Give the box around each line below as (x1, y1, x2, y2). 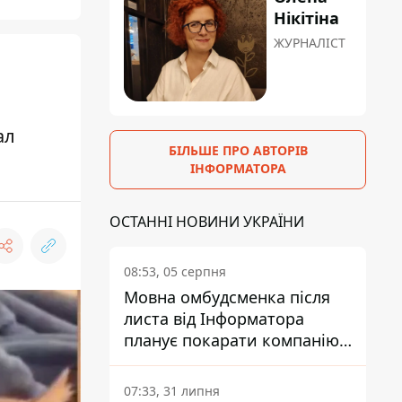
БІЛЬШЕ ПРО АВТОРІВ (168, 142, 308, 160)
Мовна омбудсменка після (124, 286, 330, 309)
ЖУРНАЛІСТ (274, 34, 346, 52)
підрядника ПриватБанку (124, 351, 322, 373)
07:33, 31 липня (124, 382, 220, 400)
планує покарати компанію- (124, 329, 345, 352)
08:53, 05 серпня (124, 263, 226, 281)
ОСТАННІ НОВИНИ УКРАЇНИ (109, 212, 304, 232)
